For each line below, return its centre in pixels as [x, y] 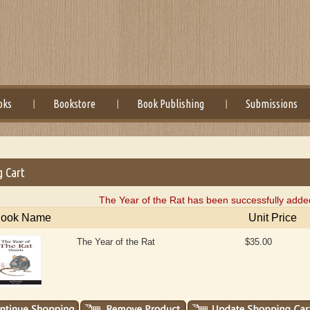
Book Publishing [171, 104]
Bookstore [75, 104]
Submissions [272, 104]
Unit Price [273, 218]
